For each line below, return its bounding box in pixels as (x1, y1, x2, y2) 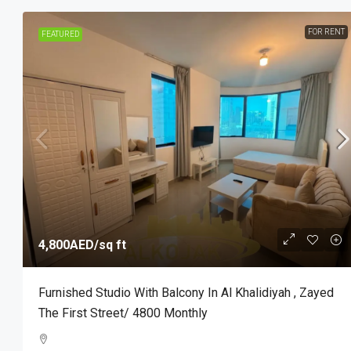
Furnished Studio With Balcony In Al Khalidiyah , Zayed (38, 285, 334, 300)
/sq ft (94, 237, 126, 252)
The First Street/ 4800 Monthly (38, 306, 208, 320)
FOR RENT (307, 27, 345, 36)
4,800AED (38, 237, 94, 252)
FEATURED (42, 29, 79, 38)
